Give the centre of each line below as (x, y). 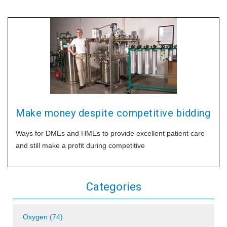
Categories (113, 187)
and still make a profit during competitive (80, 145)
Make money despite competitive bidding (113, 113)
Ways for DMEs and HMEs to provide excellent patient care (110, 133)
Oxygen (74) (43, 217)
